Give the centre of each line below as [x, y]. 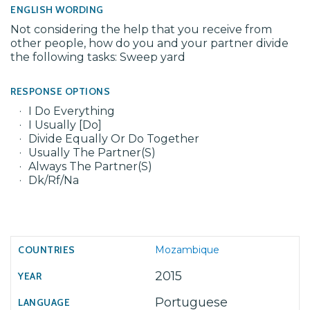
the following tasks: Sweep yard [98, 57]
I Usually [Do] [65, 125]
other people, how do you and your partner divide [149, 43]
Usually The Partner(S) [92, 153]
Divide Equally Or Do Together [114, 139]
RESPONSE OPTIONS [60, 91]
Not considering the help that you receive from [141, 29]
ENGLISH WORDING [57, 10]
